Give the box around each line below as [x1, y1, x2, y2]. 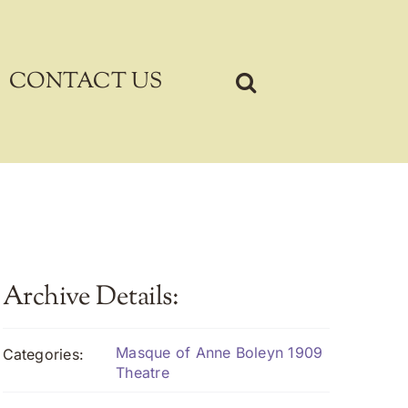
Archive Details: [2, 279, 179, 317]
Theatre [116, 363, 169, 382]
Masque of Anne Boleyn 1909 [116, 343, 323, 362]
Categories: [2, 345, 85, 363]
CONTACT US [9, 66, 163, 97]
